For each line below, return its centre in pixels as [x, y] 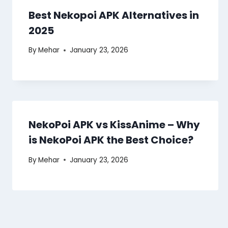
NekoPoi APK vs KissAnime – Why [114, 125]
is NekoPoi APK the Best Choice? [111, 140]
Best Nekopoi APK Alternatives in [114, 15]
